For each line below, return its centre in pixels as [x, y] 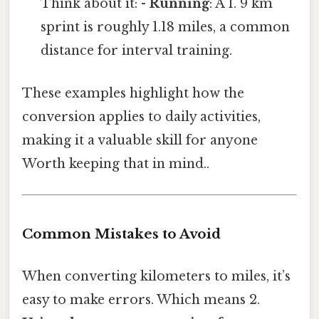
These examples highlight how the [133, 93]
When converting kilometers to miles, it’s [156, 276]
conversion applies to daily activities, [141, 116]
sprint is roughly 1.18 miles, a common [166, 27]
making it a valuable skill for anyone [140, 140]
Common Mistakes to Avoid [121, 234]
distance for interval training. [137, 51]
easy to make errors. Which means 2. [141, 299]
